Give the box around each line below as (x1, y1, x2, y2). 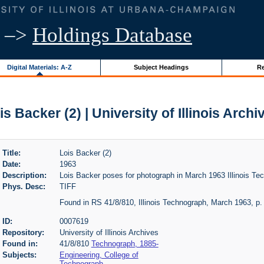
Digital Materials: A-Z (6, 63, 72, 71)
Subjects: (2, 250, 37, 259)
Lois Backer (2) (59, 148, 111, 157)
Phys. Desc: (2, 181, 45, 191)
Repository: (2, 228, 44, 237)
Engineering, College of (59, 250, 138, 259)
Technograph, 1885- (91, 239, 159, 249)
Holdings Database (32, 24, 192, 47)
